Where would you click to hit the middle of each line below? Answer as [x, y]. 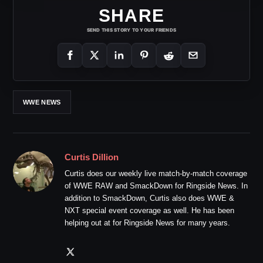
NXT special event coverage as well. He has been [149, 211]
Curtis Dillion [92, 157]
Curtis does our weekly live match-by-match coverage [156, 174]
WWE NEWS [42, 102]
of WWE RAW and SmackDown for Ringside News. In [156, 186]
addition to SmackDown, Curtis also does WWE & [149, 198]
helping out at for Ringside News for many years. [147, 223]
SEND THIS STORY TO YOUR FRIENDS [131, 30]
